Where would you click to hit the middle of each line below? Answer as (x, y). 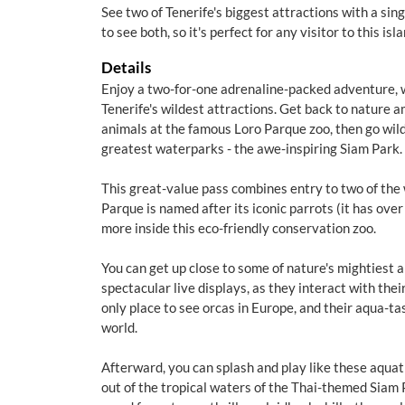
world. (119, 327)
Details (126, 67)
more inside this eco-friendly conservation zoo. (239, 228)
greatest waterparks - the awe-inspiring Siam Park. (252, 148)
